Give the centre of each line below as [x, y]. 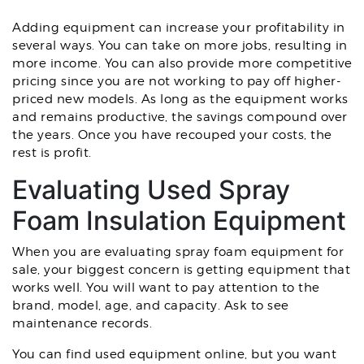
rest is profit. [52, 153]
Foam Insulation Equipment [179, 221]
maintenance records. [82, 323]
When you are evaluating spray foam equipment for [178, 252]
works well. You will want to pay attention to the [166, 288]
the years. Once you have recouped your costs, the [172, 135]
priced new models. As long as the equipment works [180, 99]
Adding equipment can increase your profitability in [179, 28]
